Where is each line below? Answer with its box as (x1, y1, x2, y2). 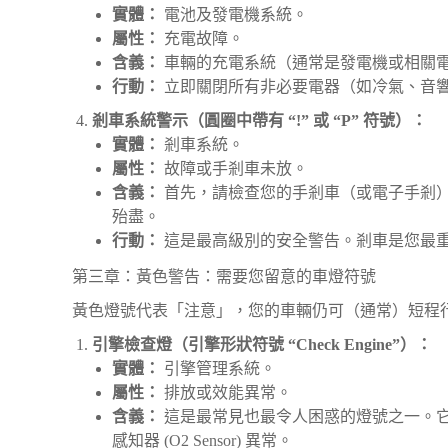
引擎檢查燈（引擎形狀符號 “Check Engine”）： (92, 336, 432, 353)
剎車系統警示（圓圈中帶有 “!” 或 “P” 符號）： (92, 112, 427, 129)
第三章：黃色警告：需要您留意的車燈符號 (72, 268, 376, 285)
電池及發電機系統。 (160, 6, 308, 23)
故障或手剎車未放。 (160, 160, 308, 177)
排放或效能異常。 (160, 384, 292, 401)
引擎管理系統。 (160, 360, 276, 377)
